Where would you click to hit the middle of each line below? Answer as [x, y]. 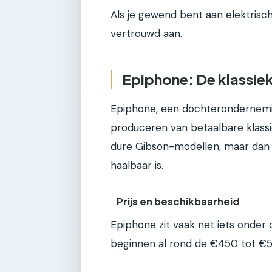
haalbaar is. [137, 165]
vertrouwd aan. [146, 34]
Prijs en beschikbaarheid [178, 202]
